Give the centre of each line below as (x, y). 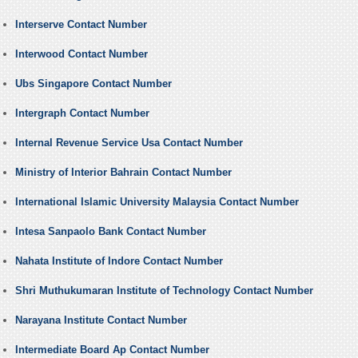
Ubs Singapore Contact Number (93, 84)
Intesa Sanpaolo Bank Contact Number (110, 232)
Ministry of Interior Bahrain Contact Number (123, 173)
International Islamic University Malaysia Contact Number (157, 202)
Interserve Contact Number (81, 25)
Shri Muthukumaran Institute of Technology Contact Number (164, 291)
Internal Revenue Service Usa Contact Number (129, 143)
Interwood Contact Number (81, 54)
